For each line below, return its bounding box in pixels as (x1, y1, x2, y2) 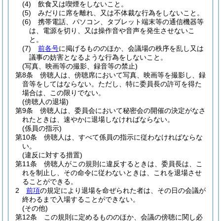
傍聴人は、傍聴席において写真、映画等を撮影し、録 (40, 71, 206, 79)
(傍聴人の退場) (22, 98, 69, 106)
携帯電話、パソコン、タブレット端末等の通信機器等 (38, 18, 204, 26)
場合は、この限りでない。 (22, 89, 105, 97)
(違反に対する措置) (22, 151, 82, 159)
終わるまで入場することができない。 (22, 195, 140, 203)
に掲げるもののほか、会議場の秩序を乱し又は (59, 44, 204, 52)
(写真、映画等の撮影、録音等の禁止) (22, 62, 138, 70)
